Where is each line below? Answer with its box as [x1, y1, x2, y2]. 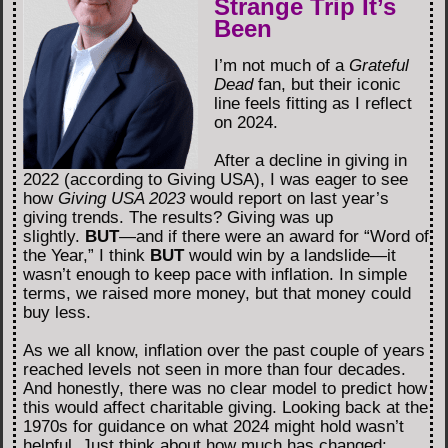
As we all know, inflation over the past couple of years [23, 340, 425, 360]
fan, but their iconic [253, 74, 401, 94]
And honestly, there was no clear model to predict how [23, 378, 427, 398]
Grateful [349, 55, 409, 75]
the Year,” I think [23, 245, 150, 265]
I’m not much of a [214, 55, 349, 75]
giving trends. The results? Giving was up [23, 207, 333, 227]
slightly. [23, 226, 85, 246]
